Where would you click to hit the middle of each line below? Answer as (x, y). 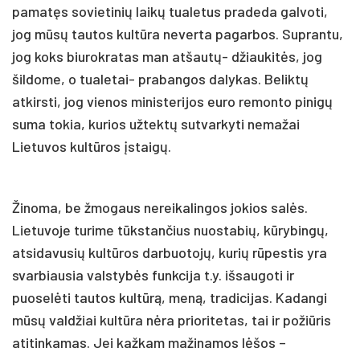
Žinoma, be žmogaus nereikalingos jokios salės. (160, 207)
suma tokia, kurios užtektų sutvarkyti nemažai (156, 123)
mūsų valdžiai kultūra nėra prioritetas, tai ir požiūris (172, 319)
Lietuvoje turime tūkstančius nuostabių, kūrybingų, (170, 229)
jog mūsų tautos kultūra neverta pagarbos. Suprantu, (178, 33)
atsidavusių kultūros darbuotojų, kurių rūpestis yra (170, 252)
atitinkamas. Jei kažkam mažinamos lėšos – (149, 342)
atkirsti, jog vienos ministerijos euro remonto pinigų (172, 101)
